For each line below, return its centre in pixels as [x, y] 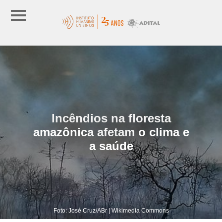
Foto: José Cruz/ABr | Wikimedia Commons [111, 210]
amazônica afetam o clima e [111, 132]
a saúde [111, 146]
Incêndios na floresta [111, 118]
